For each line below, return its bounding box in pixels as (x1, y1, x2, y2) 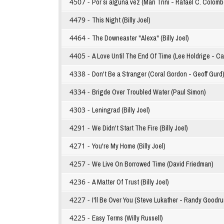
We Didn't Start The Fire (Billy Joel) (92, 123, 188, 133)
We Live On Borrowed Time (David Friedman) (92, 159, 213, 169)
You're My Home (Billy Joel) (92, 141, 165, 151)
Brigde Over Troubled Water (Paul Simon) (92, 87, 206, 97)
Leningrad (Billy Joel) (92, 105, 150, 115)
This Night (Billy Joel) (92, 15, 150, 25)
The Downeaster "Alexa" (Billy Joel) (92, 33, 189, 43)
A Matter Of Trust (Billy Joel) (92, 177, 169, 187)
